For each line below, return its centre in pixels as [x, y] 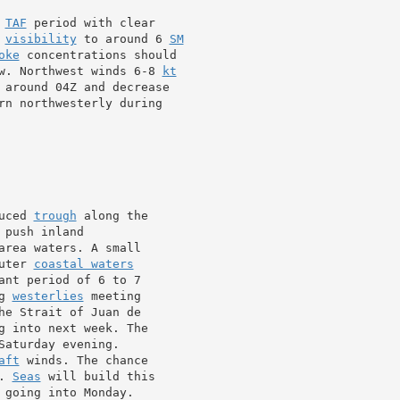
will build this [98, 376]
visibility [41, 38]
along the [112, 215]
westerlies [48, 296]
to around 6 [123, 38]
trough [55, 215]
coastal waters [83, 263]
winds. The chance [83, 360]
